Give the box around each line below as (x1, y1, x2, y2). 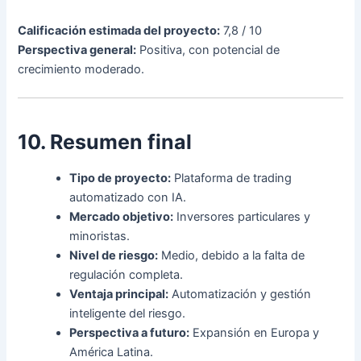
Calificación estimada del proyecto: (18, 23, 221, 39)
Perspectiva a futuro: (69, 326, 190, 341)
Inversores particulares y (173, 210, 311, 225)
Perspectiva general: (18, 43, 137, 58)
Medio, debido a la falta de (158, 248, 305, 263)
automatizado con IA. (69, 190, 187, 205)
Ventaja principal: (69, 287, 169, 302)
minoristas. (69, 229, 131, 244)
